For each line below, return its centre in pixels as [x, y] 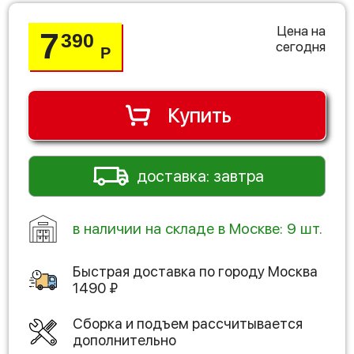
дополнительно [124, 340]
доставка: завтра [200, 176]
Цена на [301, 31]
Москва [293, 271]
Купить [199, 115]
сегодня [301, 47]
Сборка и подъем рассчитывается [188, 324]
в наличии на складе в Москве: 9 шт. [198, 228]
